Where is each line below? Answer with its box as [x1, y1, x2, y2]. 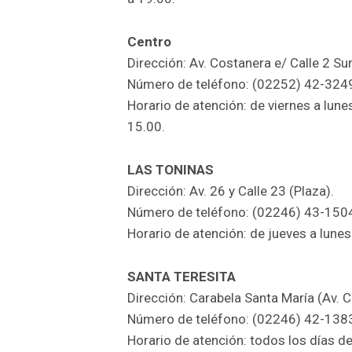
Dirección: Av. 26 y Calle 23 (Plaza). [127, 183, 334, 200]
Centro [127, 34, 171, 50]
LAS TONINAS [127, 162, 214, 178]
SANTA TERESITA [127, 269, 236, 285]
